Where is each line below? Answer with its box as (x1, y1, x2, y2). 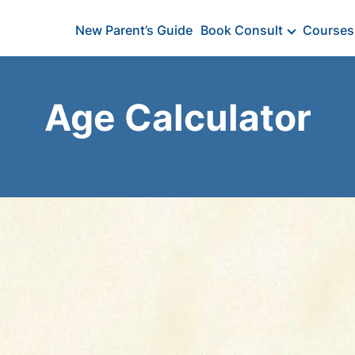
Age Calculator (44, 95, 311, 139)
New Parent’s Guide (75, 22, 193, 38)
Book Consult (200, 22, 283, 38)
